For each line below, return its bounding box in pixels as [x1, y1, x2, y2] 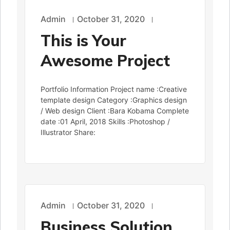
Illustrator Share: [41, 128, 95, 137]
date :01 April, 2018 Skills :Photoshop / [41, 117, 170, 126]
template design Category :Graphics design [41, 95, 187, 105]
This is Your [41, 31, 126, 51]
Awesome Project [41, 51, 170, 71]
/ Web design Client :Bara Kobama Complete [41, 106, 189, 116]
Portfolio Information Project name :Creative [41, 85, 187, 94]
